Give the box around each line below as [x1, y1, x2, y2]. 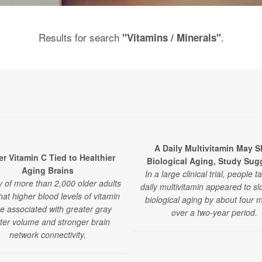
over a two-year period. [171, 206, 257, 218]
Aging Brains [22, 164, 74, 176]
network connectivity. [9, 229, 86, 240]
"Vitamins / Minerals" [122, 30, 221, 44]
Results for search [38, 30, 122, 44]
